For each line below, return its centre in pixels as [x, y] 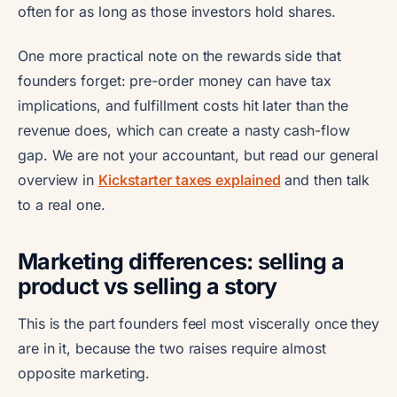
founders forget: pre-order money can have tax [175, 80]
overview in [58, 179]
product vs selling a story [148, 286]
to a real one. [62, 204]
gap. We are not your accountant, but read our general [198, 155]
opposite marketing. [84, 373]
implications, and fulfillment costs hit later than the [183, 105]
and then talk [325, 179]
